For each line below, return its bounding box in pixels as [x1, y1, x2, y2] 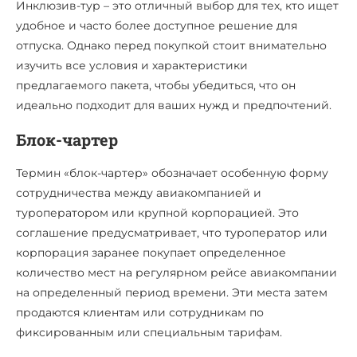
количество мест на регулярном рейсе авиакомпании [16, 265, 337, 280]
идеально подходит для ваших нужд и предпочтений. [16, 98, 331, 112]
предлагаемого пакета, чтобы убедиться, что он [16, 78, 296, 92]
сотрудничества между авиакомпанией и [16, 186, 261, 200]
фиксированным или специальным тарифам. [16, 325, 282, 339]
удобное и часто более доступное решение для [16, 18, 297, 33]
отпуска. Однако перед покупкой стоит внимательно [16, 38, 327, 53]
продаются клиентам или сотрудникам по [16, 305, 264, 320]
